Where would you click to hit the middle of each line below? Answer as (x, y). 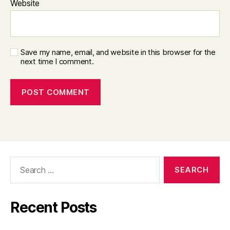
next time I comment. (57, 61)
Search (20, 161)
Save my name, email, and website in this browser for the (118, 52)
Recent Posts (54, 207)
